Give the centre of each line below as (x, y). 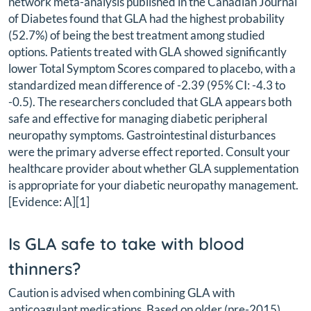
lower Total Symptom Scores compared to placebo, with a (152, 69)
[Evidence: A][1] (49, 202)
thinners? (44, 269)
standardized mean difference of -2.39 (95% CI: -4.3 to (147, 85)
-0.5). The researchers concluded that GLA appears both (150, 102)
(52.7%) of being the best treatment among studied (137, 35)
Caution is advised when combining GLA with (121, 293)
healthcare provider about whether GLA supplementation (153, 169)
